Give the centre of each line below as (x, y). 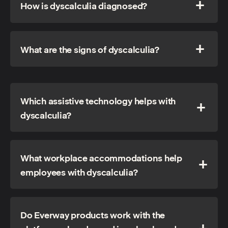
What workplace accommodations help (101, 158)
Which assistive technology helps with (98, 101)
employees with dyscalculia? (79, 172)
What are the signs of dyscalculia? (90, 49)
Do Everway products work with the (93, 215)
